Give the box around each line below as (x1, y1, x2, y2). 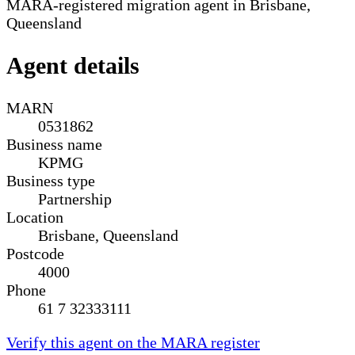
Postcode (6, 244, 64, 262)
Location (6, 208, 63, 226)
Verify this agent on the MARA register (6, 333, 260, 351)
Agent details (6, 52, 139, 78)
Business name (6, 135, 102, 153)
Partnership (38, 189, 112, 208)
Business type (6, 171, 95, 189)
